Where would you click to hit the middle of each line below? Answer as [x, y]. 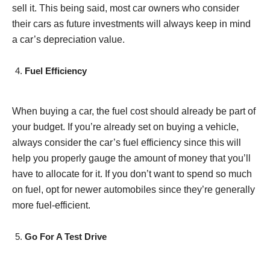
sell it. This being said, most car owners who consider [126, 8]
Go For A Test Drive [66, 236]
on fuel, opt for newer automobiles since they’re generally [133, 189]
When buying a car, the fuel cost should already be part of [134, 111]
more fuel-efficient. [52, 205]
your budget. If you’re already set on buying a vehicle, [125, 127]
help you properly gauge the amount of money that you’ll [131, 158]
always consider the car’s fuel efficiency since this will [127, 142]
